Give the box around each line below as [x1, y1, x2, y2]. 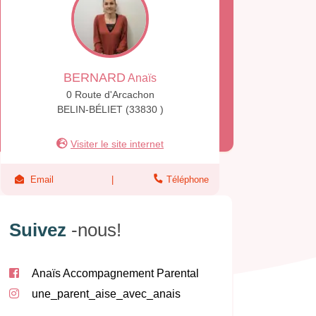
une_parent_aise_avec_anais [32, 288, 181, 300]
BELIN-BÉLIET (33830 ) [56, 104, 164, 116]
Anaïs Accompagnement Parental [32, 267, 199, 280]
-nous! [71, 219, 121, 241]
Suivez [9, 219, 71, 241]
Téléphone [166, 174, 209, 186]
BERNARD [63, 71, 126, 85]
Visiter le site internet [71, 138, 164, 150]
